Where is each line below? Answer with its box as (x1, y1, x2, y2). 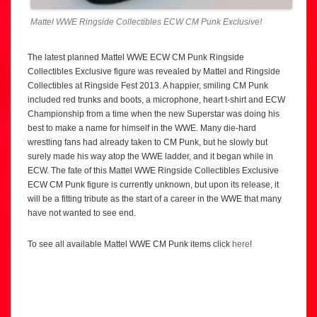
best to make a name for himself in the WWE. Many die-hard (28, 122, 256, 133)
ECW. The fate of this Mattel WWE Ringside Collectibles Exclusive (28, 165, 279, 175)
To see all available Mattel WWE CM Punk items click (28, 238, 232, 249)
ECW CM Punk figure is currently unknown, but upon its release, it (28, 179, 279, 190)
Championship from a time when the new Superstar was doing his (28, 108, 279, 119)
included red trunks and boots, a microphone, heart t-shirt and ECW (28, 94, 285, 105)
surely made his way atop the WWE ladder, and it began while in (28, 151, 273, 161)
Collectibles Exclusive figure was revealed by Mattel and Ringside (28, 66, 280, 76)
